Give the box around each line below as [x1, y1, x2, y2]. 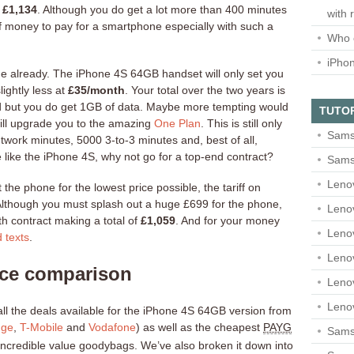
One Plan [154, 116, 201, 130]
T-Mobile [20, 320, 63, 333]
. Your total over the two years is [125, 83, 285, 96]
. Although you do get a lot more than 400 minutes [37, 2, 287, 16]
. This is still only [201, 116, 282, 130]
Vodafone [88, 320, 136, 333]
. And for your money [175, 213, 280, 227]
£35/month [68, 83, 125, 96]
